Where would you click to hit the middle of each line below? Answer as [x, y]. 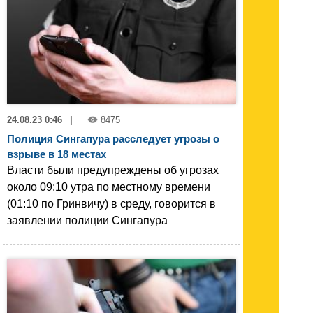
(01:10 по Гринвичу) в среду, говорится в [111, 204]
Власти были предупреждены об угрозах [113, 170]
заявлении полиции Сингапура [87, 221]
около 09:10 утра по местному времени [109, 187]
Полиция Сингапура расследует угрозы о [113, 139]
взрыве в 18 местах [57, 154]
